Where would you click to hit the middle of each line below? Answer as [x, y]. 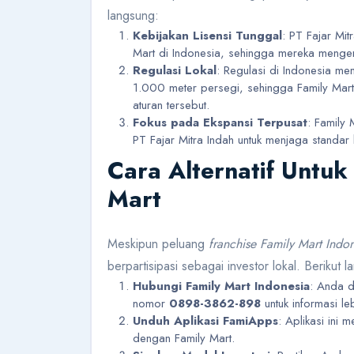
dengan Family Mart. [184, 339]
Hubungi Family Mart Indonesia [221, 286]
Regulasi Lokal [175, 71]
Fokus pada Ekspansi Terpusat [220, 123]
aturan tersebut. [171, 105]
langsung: [133, 16]
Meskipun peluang [158, 244]
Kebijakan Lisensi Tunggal [207, 36]
